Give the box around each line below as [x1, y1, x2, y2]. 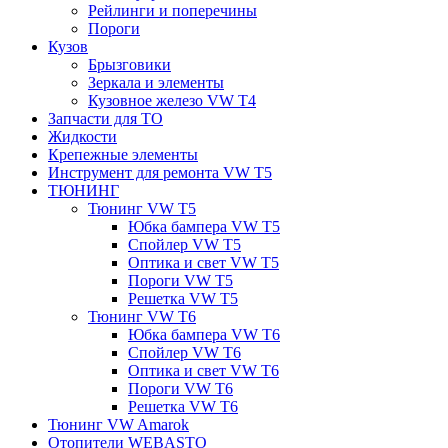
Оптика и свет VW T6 [128, 361, 279, 379]
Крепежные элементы [48, 145, 198, 163]
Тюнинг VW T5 [88, 199, 196, 217]
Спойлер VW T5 [128, 235, 241, 253]
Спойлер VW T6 [128, 343, 241, 361]
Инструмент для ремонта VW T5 [48, 163, 272, 181]
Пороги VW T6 [128, 379, 233, 397]
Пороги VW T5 [128, 271, 233, 289]
